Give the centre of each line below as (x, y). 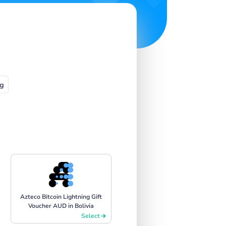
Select (91, 216)
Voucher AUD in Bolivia (61, 206)
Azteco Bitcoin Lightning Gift (61, 196)
